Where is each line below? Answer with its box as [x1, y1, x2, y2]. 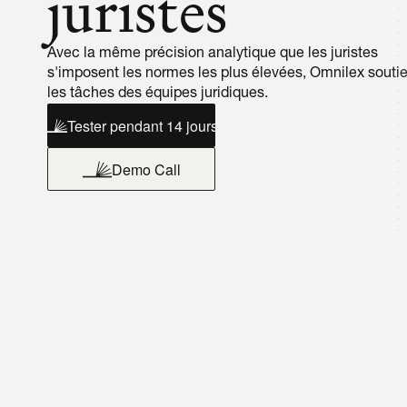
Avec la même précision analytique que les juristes [47, 46, 378, 61]
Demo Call [111, 158, 181, 180]
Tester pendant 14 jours [67, 114, 218, 136]
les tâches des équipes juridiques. [47, 86, 268, 101]
